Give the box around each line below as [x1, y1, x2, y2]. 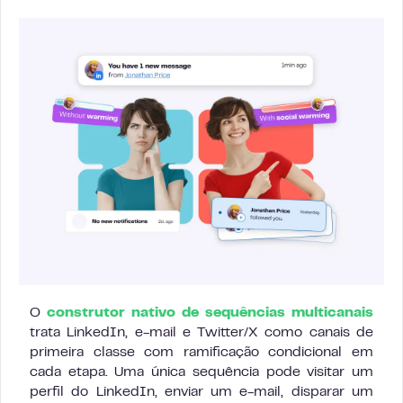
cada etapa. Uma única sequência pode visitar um [30, 366, 373, 380]
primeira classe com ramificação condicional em [30, 346, 373, 360]
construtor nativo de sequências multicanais [47, 307, 373, 320]
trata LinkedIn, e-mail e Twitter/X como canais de [30, 327, 373, 340]
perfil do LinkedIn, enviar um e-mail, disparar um [30, 386, 373, 399]
